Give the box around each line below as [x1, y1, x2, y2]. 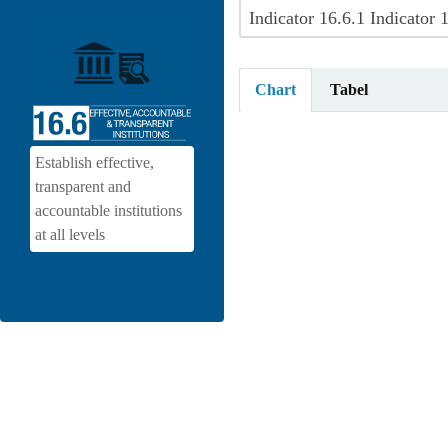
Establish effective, [35, 153, 154, 171]
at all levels [35, 225, 105, 243]
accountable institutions [35, 201, 182, 219]
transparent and [35, 177, 131, 195]
